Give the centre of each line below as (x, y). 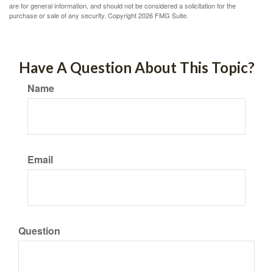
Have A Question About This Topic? (136, 67)
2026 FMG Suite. (163, 15)
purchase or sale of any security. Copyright (74, 15)
